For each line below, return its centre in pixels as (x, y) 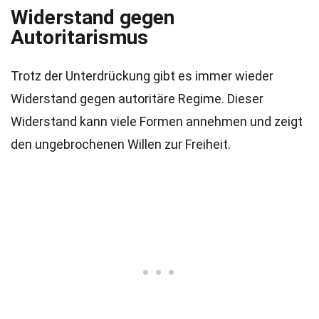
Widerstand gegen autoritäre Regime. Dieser (137, 99)
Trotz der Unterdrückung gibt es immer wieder (142, 76)
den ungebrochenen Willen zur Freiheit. (121, 144)
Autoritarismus (79, 37)
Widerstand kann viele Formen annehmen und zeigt (157, 121)
